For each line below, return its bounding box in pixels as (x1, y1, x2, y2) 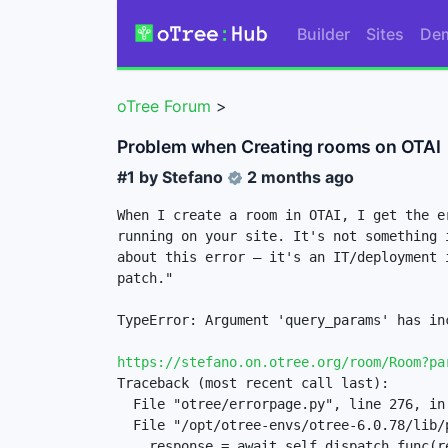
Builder (296, 23, 350, 44)
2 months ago (247, 166, 354, 187)
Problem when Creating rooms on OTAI (117, 135, 441, 157)
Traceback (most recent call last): (117, 374, 389, 391)
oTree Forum (117, 96, 211, 117)
